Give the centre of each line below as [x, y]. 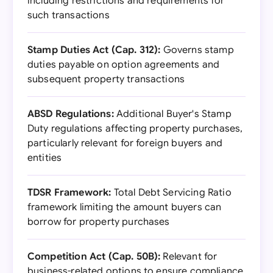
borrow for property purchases [99, 222]
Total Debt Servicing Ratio [171, 193]
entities [45, 158]
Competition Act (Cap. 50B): [94, 257]
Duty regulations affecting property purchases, [135, 129]
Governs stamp [197, 50]
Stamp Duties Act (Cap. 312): [94, 50]
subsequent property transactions [106, 79]
